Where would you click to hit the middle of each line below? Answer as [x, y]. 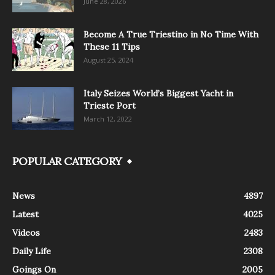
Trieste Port [110, 105]
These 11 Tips [112, 46]
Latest [25, 214]
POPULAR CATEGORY [67, 161]
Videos [26, 232]
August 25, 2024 [108, 60]
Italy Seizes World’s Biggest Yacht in [158, 93]
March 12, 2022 [108, 118]
